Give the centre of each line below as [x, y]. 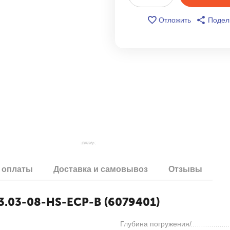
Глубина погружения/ [156, 224]
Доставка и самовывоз [101, 169]
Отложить [175, 20]
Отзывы [185, 169]
